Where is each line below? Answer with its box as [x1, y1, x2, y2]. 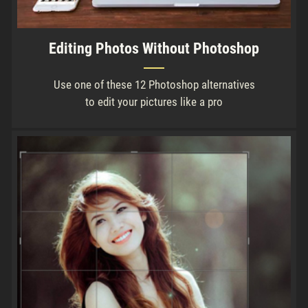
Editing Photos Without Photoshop [49, 39, 259, 57]
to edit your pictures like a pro [85, 94, 223, 109]
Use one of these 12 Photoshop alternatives [53, 77, 255, 91]
